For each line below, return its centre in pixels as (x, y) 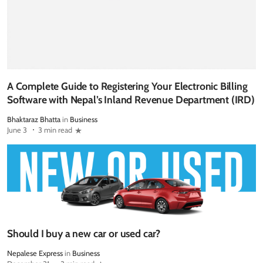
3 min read (55, 130)
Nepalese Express (35, 254)
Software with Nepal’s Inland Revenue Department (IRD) (131, 99)
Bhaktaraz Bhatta (34, 119)
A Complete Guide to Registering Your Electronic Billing (127, 86)
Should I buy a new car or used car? (84, 234)
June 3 (17, 130)
